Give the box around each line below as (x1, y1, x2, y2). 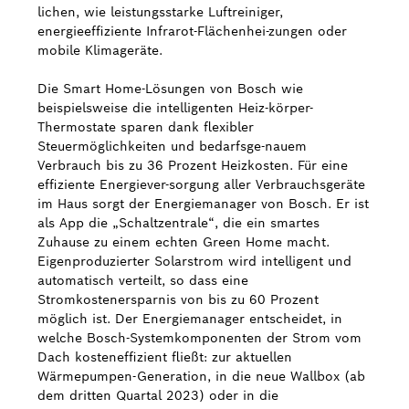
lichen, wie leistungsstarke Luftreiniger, (37, 4, 283, 20)
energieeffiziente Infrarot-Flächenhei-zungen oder (37, 23, 347, 39)
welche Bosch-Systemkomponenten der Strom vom (37, 330, 362, 346)
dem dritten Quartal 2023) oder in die (37, 387, 278, 404)
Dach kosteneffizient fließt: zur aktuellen (37, 349, 292, 365)
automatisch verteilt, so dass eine (37, 272, 248, 288)
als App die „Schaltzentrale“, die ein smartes (37, 215, 320, 231)
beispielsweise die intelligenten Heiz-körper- (37, 100, 313, 116)
